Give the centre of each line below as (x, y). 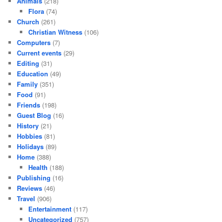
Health (38, 167)
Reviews (30, 188)
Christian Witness (55, 32)
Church (28, 21)
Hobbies (30, 136)
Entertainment (50, 209)
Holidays (30, 146)
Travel (26, 198)
